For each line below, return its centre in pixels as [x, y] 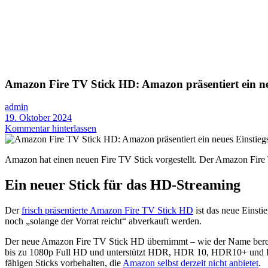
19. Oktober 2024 [38, 118]
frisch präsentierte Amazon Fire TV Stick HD [107, 211]
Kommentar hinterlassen [51, 129]
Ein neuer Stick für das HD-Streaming [123, 185]
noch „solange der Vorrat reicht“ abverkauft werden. [103, 221]
